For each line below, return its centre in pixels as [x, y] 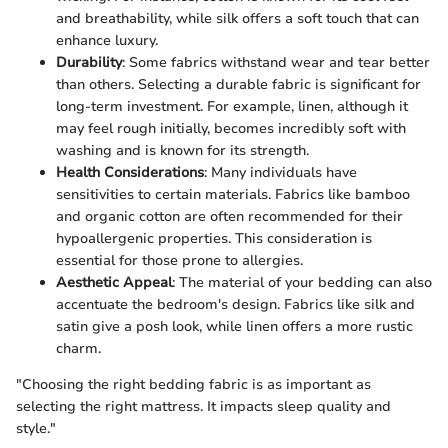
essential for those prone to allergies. [179, 260]
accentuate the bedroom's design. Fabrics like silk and [235, 304]
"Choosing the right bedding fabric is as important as [193, 384]
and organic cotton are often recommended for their [229, 216]
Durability [89, 62]
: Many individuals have [280, 172]
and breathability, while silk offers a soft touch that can [237, 18]
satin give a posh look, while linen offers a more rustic [234, 326]
